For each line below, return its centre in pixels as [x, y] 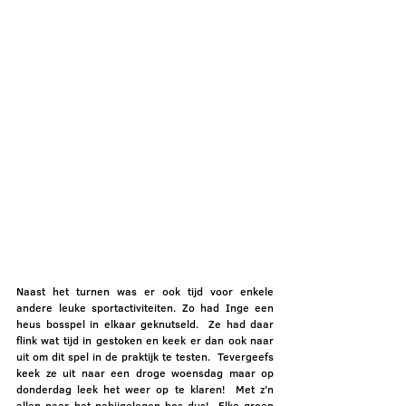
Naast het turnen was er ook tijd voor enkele [145, 291]
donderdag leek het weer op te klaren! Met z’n [145, 389]
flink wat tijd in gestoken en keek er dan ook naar [145, 340]
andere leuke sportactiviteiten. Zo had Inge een [145, 307]
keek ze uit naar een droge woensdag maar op [145, 372]
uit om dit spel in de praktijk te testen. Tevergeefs [145, 356]
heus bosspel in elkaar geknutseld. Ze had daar [145, 324]
